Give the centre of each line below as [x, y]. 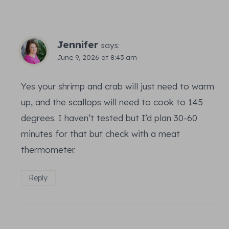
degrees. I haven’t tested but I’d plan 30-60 [109, 118]
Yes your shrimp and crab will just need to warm [118, 86]
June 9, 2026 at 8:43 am [97, 57]
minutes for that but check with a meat [100, 133]
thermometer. [48, 149]
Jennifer [77, 44]
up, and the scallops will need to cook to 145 [112, 102]
